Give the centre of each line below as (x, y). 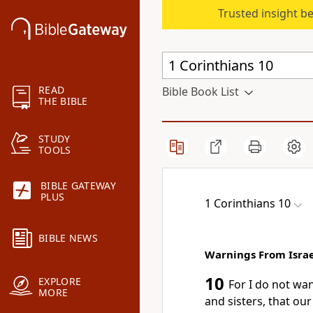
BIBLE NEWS (68, 238)
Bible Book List (201, 92)
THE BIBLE (63, 101)
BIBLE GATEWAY (78, 186)
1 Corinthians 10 (248, 203)
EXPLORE (60, 282)
